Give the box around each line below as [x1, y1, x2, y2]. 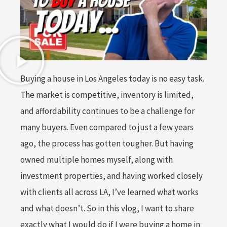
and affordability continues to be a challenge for [20, 105, 195, 117]
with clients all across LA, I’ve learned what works [20, 186, 199, 198]
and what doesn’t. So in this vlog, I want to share [20, 203, 194, 214]
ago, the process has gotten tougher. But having [20, 138, 194, 149]
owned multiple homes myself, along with [20, 154, 173, 166]
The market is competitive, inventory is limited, [20, 89, 194, 101]
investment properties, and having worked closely [20, 170, 203, 182]
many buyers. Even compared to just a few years [20, 122, 194, 133]
